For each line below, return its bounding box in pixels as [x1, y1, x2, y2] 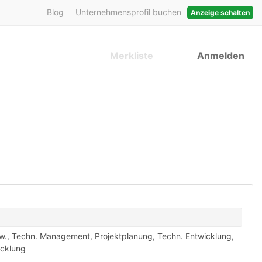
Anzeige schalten [191, 8, 250, 17]
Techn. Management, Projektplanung [12, 231, 153, 241]
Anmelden [197, 50, 244, 61]
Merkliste [110, 50, 153, 61]
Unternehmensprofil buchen [75, 7, 181, 17]
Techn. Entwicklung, [157, 231, 234, 241]
